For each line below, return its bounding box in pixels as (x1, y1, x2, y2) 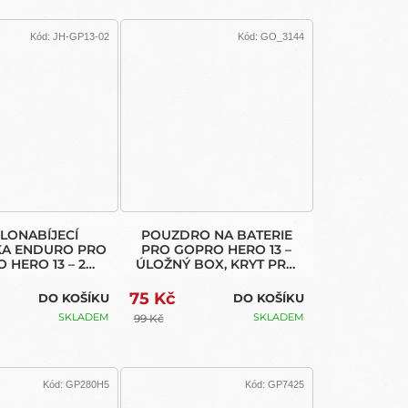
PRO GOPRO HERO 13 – (141, 240, 292, 258)
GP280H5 (65, 379, 109, 391)
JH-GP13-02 (52, 30, 109, 42)
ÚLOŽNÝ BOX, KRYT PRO (136, 255, 298, 272)
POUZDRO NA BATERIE (140, 226, 292, 243)
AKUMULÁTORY (165, 270, 268, 287)
